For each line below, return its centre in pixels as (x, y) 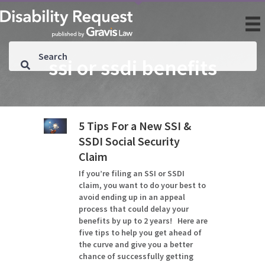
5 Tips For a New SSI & (135, 126)
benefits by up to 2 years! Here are (143, 221)
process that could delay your (134, 209)
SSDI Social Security (130, 141)
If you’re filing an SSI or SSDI (132, 173)
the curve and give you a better (136, 244)
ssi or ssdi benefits (132, 68)
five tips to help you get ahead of (140, 232)
